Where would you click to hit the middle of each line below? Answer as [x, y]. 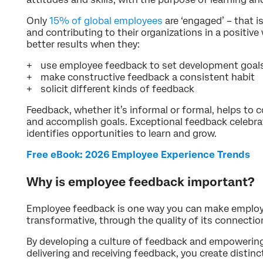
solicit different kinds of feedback [117, 89]
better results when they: [83, 44]
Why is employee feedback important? [141, 182]
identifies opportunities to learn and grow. [122, 133]
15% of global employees [106, 21]
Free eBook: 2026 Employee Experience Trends [138, 154]
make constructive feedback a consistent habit [148, 77]
